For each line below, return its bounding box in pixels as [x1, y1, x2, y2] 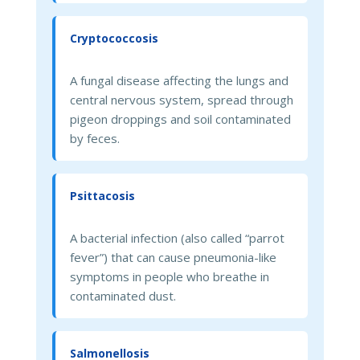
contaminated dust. [69, 287, 176, 304]
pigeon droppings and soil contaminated [69, 110, 291, 127]
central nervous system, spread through [69, 91, 293, 108]
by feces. [69, 129, 120, 146]
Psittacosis [69, 187, 135, 203]
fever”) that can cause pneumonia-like [69, 248, 276, 265]
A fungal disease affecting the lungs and [69, 72, 288, 88]
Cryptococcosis [69, 30, 158, 46]
